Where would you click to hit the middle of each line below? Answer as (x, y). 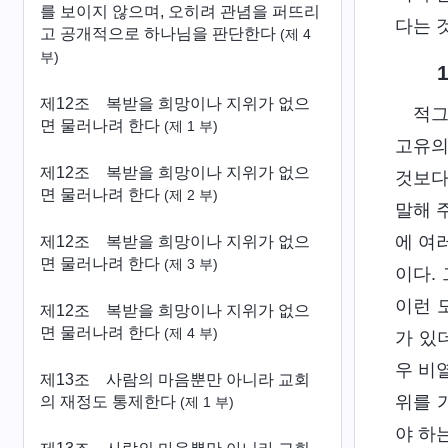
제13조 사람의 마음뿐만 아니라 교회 (175, 379)
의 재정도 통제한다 (110, 401)
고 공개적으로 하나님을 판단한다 (160, 33)
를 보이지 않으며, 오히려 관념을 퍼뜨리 (180, 11)
